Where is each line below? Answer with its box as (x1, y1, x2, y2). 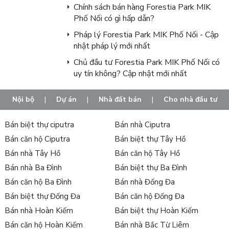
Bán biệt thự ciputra (4, 119, 74, 130)
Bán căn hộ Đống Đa (114, 191, 185, 201)
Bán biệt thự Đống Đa (4, 191, 80, 201)
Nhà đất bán (98, 94, 142, 104)
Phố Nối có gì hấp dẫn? (73, 12, 154, 24)
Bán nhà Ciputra (114, 119, 170, 130)
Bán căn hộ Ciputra (4, 133, 70, 144)
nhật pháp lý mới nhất (73, 40, 150, 52)
